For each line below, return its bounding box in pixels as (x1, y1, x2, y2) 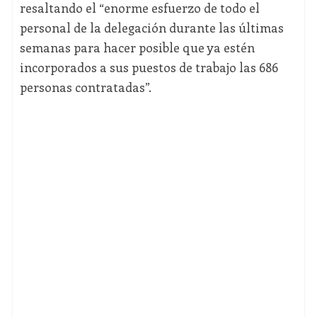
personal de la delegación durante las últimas (19, 19, 284, 37)
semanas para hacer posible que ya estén (19, 39, 255, 57)
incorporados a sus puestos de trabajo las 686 (19, 59, 278, 76)
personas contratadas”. (19, 79, 151, 96)
